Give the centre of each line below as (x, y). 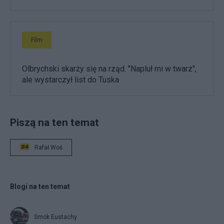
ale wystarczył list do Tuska (70, 80)
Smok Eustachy (55, 217)
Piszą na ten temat (54, 122)
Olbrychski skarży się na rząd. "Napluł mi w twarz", (109, 69)
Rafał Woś (48, 148)
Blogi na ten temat (40, 187)
